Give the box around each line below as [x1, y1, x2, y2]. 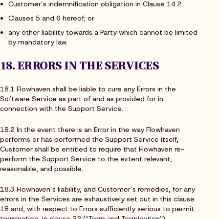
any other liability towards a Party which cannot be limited [8, 27, 197, 37]
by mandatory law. [8, 37, 67, 46]
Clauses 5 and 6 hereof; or [8, 13, 94, 22]
